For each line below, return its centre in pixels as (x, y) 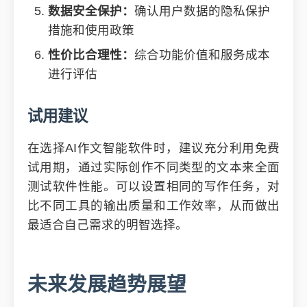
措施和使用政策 (91, 30)
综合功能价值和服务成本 (202, 55)
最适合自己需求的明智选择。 (108, 225)
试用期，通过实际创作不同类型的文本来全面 (153, 167)
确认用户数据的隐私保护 (202, 11)
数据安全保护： (91, 11)
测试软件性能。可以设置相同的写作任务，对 (153, 186)
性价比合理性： (91, 55)
